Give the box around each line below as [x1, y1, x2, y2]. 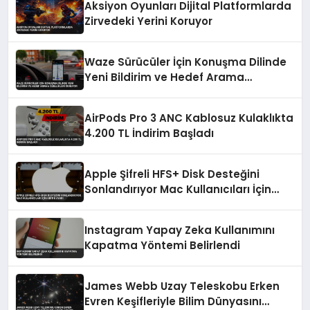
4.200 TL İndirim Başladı [84, 125, 215, 140]
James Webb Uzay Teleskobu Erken [84, 278, 280, 293]
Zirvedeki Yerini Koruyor [84, 13, 213, 28]
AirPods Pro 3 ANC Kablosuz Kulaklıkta [84, 110, 294, 125]
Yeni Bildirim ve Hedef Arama [84, 69, 245, 84]
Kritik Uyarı [84, 197, 143, 212]
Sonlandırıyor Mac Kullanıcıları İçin [84, 181, 272, 197]
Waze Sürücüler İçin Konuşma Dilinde [84, 54, 287, 69]
